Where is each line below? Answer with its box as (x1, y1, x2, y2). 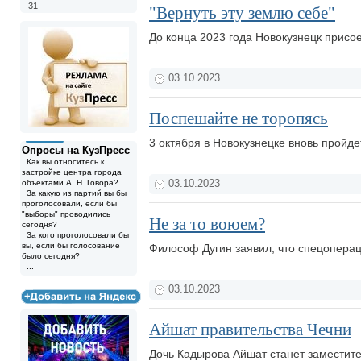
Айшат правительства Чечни (149, 320, 351, 339)
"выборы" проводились (22, 210, 110, 218)
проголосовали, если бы (22, 199, 117, 208)
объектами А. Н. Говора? (22, 178, 118, 187)
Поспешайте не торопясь (149, 109, 328, 128)
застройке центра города (22, 168, 122, 176)
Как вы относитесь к (22, 157, 104, 166)
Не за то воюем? (149, 214, 265, 234)
